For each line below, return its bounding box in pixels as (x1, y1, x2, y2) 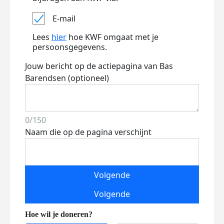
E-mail (52, 12, 75, 24)
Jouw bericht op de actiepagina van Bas (25, 60, 173, 71)
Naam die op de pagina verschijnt (25, 126, 151, 137)
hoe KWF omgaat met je (66, 31, 158, 42)
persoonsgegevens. (32, 41, 107, 52)
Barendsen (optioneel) (25, 72, 109, 83)
